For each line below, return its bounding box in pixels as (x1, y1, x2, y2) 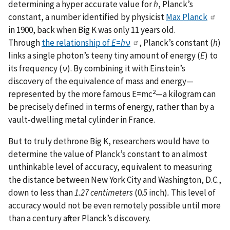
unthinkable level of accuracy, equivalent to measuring (8, 161, 212, 173)
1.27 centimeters (74, 187, 133, 199)
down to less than (8, 187, 74, 199)
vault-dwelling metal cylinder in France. (8, 114, 155, 126)
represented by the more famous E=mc (8, 88, 152, 100)
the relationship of (42, 37, 111, 49)
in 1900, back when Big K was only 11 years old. (8, 24, 176, 36)
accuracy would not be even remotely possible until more (8, 200, 221, 212)
